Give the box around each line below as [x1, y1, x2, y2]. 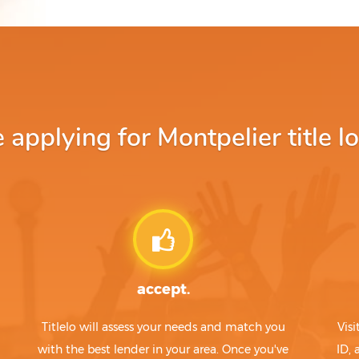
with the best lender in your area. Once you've [38, 342, 289, 357]
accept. [136, 280, 190, 299]
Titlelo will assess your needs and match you [41, 320, 285, 335]
